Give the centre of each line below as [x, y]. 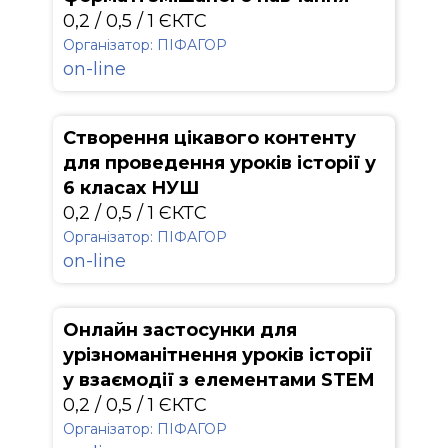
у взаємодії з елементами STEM [219, 380]
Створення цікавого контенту [209, 138]
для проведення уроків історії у [219, 163]
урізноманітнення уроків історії [217, 355]
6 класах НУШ [131, 188]
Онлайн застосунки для [180, 330]
